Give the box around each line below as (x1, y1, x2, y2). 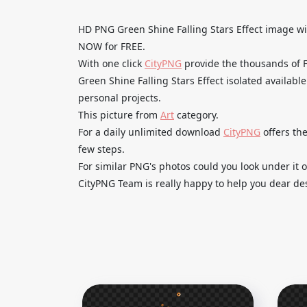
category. (174, 108, 219, 121)
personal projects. (78, 90, 161, 104)
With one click (78, 56, 145, 70)
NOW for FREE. (78, 39, 145, 53)
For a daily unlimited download (78, 125, 223, 138)
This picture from (78, 108, 160, 121)
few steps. (78, 142, 125, 156)
